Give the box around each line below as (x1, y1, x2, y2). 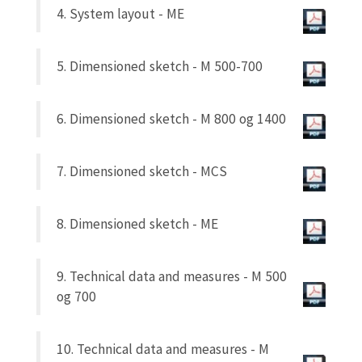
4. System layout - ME (57, 4, 184, 23)
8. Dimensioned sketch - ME (57, 214, 218, 233)
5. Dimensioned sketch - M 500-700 (57, 57, 263, 75)
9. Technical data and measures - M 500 (57, 267, 287, 285)
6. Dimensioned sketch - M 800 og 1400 (57, 109, 286, 128)
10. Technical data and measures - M (57, 339, 269, 358)
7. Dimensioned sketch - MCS (57, 162, 227, 180)
